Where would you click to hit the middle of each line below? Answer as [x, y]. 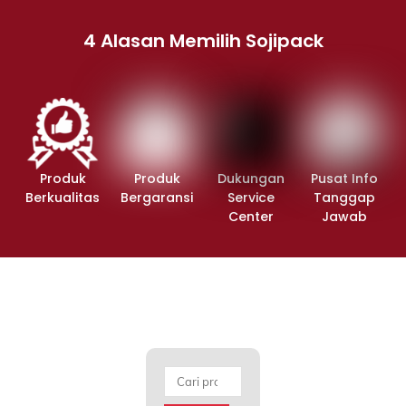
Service [251, 198]
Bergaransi [157, 198]
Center [251, 217]
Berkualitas [63, 197]
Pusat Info [345, 179]
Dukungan [251, 179]
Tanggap [345, 198]
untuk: [181, 394]
